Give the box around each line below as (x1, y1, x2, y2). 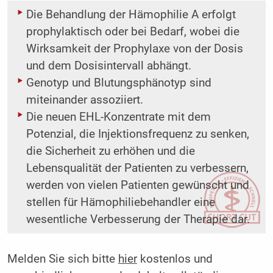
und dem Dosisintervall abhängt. (26, 59, 191, 73)
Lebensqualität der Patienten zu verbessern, (26, 161, 249, 175)
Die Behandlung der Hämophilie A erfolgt (26, 8, 236, 22)
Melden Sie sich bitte (7, 252, 118, 266)
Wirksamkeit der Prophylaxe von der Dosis (26, 42, 243, 56)
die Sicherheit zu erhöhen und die (26, 144, 195, 158)
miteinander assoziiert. (26, 93, 143, 107)
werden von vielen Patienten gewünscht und (26, 179, 249, 193)
